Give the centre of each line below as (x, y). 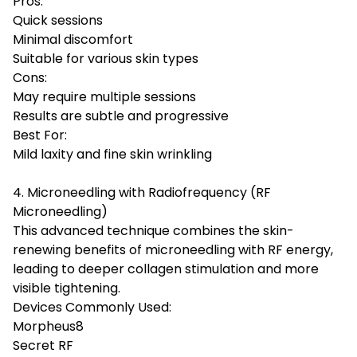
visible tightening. (67, 288)
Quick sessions (58, 20)
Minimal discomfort (73, 39)
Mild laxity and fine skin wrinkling (112, 154)
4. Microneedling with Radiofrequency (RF (142, 192)
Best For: (40, 135)
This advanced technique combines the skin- (153, 230)
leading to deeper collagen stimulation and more (166, 269)
